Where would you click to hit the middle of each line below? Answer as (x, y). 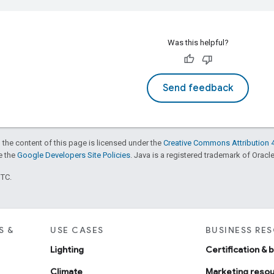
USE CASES (77, 230)
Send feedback (198, 88)
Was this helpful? (198, 42)
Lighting (67, 249)
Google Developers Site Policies (74, 155)
